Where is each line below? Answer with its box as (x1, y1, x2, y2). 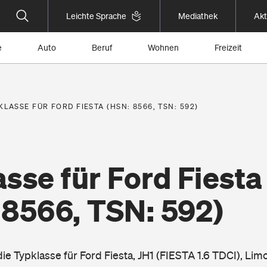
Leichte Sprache (66, 11, 126, 21)
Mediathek (178, 11, 218, 21)
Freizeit (215, 43, 242, 52)
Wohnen (148, 43, 179, 52)
